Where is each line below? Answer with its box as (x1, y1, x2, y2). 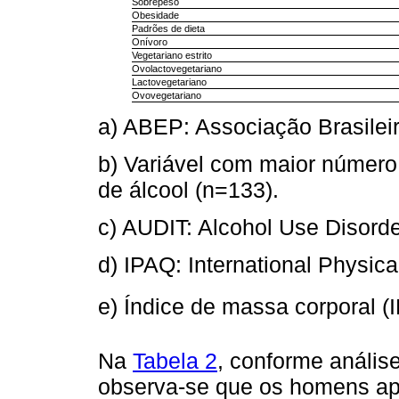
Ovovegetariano (132, 89, 202, 101)
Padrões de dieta (132, 22, 206, 34)
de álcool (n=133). (98, 176, 279, 202)
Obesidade (132, 9, 180, 20)
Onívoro (132, 36, 168, 47)
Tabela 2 (133, 348, 217, 374)
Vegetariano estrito (132, 49, 213, 61)
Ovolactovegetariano (132, 62, 223, 74)
